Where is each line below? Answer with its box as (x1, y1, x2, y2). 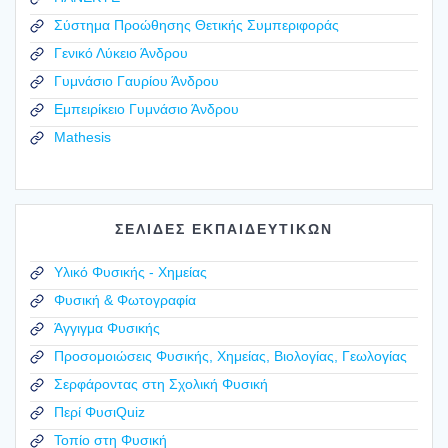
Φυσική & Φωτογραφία (54, 292, 196, 309)
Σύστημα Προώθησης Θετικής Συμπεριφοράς (54, 17, 339, 34)
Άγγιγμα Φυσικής (54, 320, 160, 337)
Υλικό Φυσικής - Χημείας (54, 264, 207, 281)
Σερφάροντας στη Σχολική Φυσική (54, 376, 268, 393)
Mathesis (54, 129, 111, 146)
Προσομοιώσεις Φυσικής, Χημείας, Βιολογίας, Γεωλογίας (54, 348, 407, 365)
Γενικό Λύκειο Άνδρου (54, 45, 188, 62)
